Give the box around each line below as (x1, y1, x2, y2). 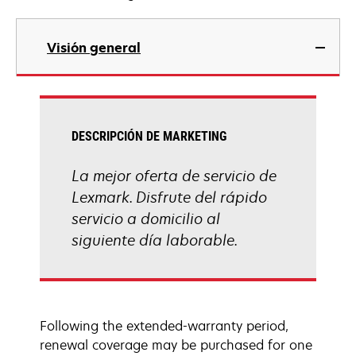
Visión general (47, 39, 141, 56)
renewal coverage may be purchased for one (40, 336, 312, 354)
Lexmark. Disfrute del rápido (72, 188, 267, 207)
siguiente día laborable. (72, 230, 238, 250)
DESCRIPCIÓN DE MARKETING (72, 129, 226, 144)
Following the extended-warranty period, (40, 317, 288, 335)
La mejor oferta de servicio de (72, 166, 277, 185)
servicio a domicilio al (72, 209, 220, 228)
